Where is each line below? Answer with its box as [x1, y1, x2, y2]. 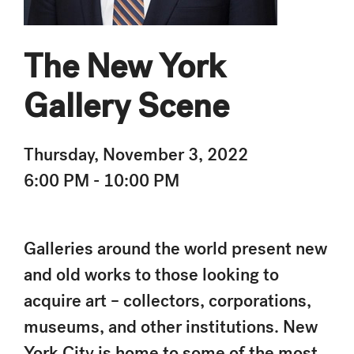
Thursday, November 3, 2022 [24, 143, 248, 166]
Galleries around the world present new [24, 237, 327, 260]
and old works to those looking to [24, 263, 279, 286]
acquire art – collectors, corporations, [24, 289, 311, 312]
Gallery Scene [24, 85, 229, 127]
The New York [24, 45, 225, 88]
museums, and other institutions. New [24, 315, 318, 338]
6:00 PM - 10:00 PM [24, 169, 179, 192]
